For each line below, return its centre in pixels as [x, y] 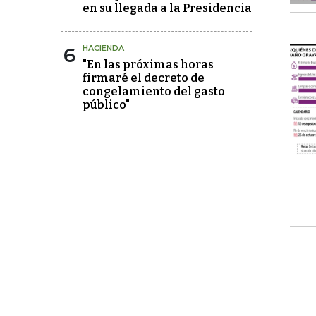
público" [106, 105]
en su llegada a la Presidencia [167, 8]
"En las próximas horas [148, 65]
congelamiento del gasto [154, 91]
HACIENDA [103, 48]
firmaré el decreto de [144, 78]
